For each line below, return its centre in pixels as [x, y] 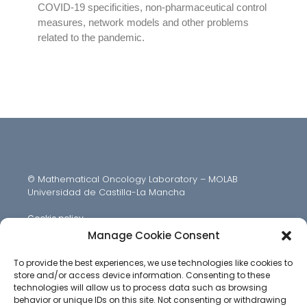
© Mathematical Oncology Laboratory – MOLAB [133, 179]
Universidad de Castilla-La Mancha [106, 192]
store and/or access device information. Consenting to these [142, 275]
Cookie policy [56, 218]
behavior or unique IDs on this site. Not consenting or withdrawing [150, 300]
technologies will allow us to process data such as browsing [140, 287]
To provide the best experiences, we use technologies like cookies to [153, 263]
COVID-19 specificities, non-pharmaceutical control [152, 7]
